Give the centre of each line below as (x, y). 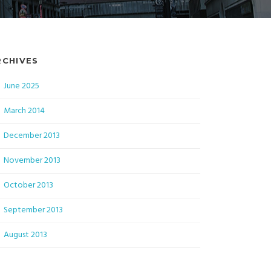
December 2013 (32, 136)
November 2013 (32, 161)
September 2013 (33, 211)
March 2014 (24, 111)
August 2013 (25, 235)
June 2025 (21, 87)
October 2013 (28, 186)
